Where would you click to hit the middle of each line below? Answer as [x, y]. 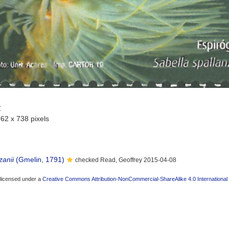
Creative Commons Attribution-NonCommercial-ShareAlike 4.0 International [135, 179]
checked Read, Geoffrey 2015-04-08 [126, 160]
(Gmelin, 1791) [39, 159]
